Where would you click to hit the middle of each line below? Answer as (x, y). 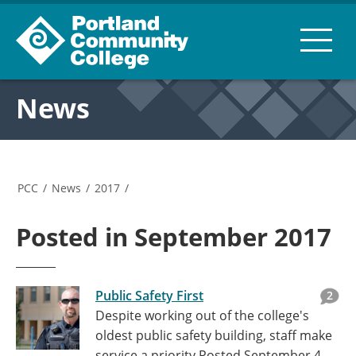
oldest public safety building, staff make (214, 335)
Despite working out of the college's (202, 315)
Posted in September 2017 (174, 237)
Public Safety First (149, 296)
